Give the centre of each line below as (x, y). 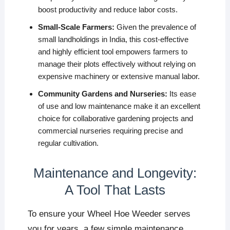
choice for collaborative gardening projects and (115, 119)
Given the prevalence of (155, 27)
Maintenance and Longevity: (115, 173)
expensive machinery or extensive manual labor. (119, 76)
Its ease (181, 94)
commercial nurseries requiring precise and (110, 131)
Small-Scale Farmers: (76, 27)
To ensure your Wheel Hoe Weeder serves (109, 214)
